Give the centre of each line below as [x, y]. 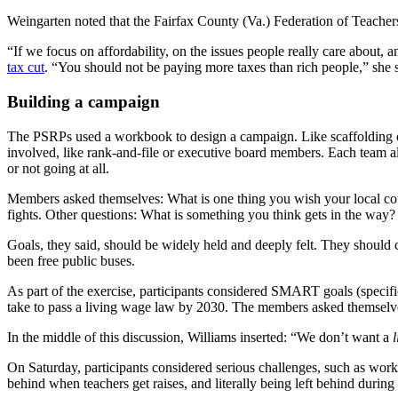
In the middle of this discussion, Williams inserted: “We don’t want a [200, 337]
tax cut [26, 68]
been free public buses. [71, 260]
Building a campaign [84, 101]
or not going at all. [60, 168]
